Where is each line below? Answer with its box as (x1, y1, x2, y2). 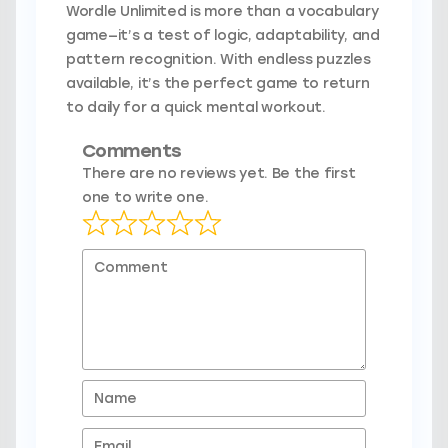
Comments (82, 140, 182, 162)
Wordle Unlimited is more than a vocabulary (66, 3, 379, 20)
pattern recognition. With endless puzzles (66, 51, 371, 68)
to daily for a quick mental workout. (66, 99, 326, 116)
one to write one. (82, 189, 209, 206)
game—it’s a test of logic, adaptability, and (66, 27, 380, 44)
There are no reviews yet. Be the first (82, 165, 356, 182)
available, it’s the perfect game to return (66, 75, 370, 92)
